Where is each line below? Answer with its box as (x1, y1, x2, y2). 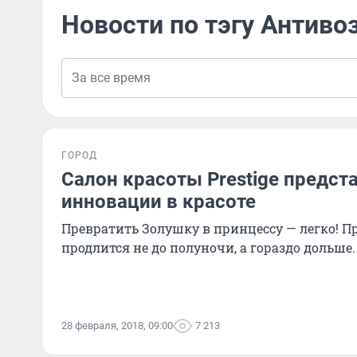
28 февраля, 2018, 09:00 (61, 320, 173, 331)
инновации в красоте (61, 190, 256, 213)
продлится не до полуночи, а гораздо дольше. (61, 239, 355, 256)
